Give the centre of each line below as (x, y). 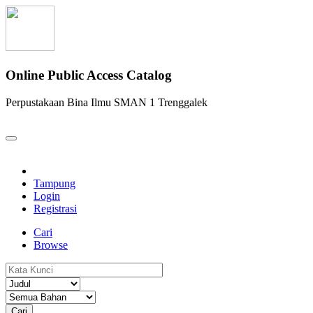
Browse (51, 245)
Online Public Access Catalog (89, 75)
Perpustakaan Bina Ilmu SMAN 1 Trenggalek (107, 102)
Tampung (54, 183)
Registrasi (55, 208)
